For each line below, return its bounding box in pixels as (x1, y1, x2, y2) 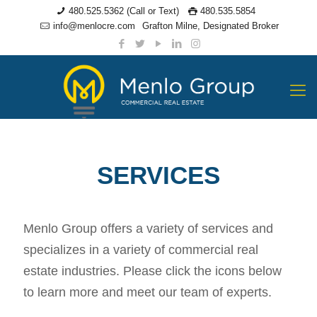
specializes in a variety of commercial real (23, 243, 258, 257)
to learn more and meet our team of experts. (23, 285, 272, 299)
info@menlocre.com (52, 21, 135, 31)
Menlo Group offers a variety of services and (23, 221, 273, 236)
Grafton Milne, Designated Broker (142, 21, 279, 31)
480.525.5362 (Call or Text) (69, 6, 179, 16)
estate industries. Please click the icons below (23, 264, 282, 278)
